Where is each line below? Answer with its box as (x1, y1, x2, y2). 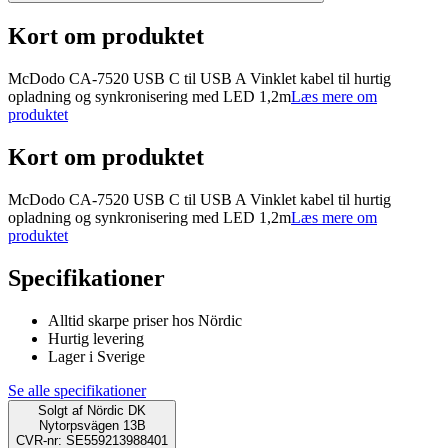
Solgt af (38, 402, 83, 418)
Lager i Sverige (48, 347, 145, 365)
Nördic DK (87, 402, 146, 418)
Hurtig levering (48, 329, 144, 347)
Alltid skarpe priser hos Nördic (48, 311, 242, 329)
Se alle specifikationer (8, 381, 146, 399)
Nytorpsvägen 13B (38, 417, 146, 433)
